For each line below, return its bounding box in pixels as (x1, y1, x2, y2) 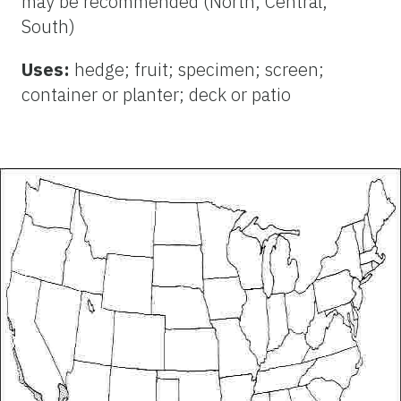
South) (21, 13, 75, 38)
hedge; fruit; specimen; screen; (74, 56, 324, 81)
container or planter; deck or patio (21, 81, 291, 107)
